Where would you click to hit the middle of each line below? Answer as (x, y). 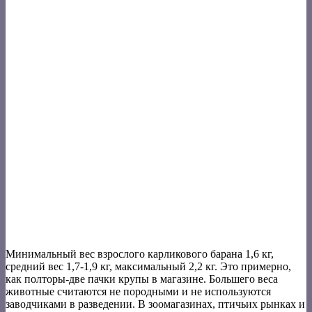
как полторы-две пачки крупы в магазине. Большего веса (142, 279)
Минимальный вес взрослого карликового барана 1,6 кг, (140, 254)
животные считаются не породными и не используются (138, 292)
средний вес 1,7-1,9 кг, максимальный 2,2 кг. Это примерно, (148, 267)
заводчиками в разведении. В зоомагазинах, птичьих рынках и (155, 304)
